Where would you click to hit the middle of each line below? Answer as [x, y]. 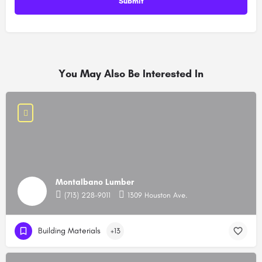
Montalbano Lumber [95, 182]
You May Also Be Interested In [131, 73]
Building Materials [69, 230]
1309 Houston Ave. [157, 195]
